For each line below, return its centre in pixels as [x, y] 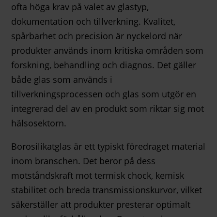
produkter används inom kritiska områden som [107, 51]
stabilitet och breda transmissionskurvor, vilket [107, 190]
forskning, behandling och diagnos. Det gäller [104, 65]
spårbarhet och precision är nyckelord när [97, 36]
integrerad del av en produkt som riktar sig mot [108, 109]
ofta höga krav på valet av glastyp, [80, 7]
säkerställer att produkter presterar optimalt [101, 205]
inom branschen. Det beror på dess [83, 161]
